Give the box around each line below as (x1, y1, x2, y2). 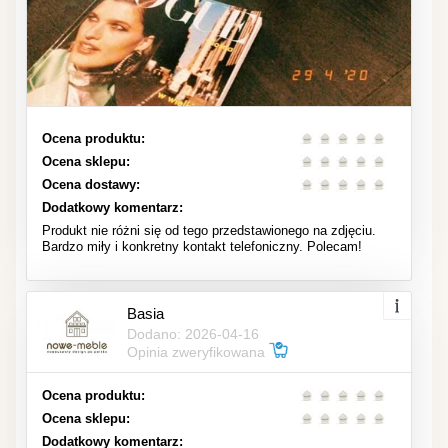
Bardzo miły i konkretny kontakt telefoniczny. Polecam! (42, 238, 362, 254)
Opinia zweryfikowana (127, 343, 269, 360)
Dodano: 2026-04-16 (127, 325, 259, 342)
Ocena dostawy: (42, 176, 140, 192)
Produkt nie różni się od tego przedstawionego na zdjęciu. (42, 222, 376, 238)
